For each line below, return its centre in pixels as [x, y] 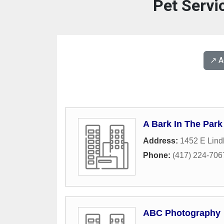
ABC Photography [182, 213]
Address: [161, 140]
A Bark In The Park [183, 124]
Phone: [158, 155]
